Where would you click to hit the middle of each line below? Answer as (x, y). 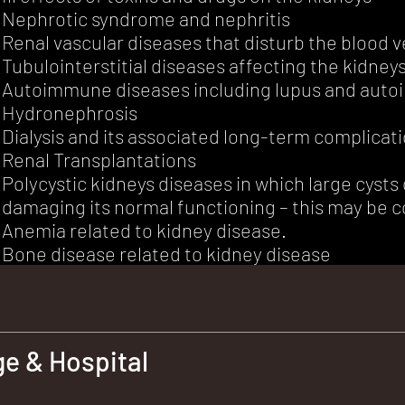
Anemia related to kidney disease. (145, 230)
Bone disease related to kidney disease (167, 254)
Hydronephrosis (70, 113)
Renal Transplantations (99, 160)
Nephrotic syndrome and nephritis (146, 19)
